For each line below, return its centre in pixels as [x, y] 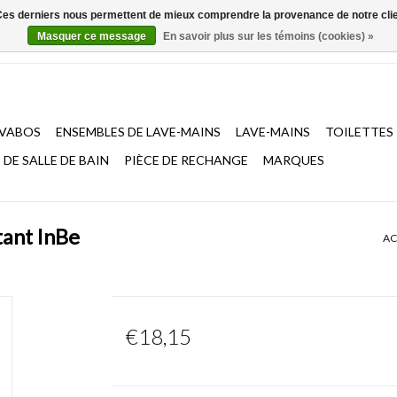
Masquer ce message [92, 36]
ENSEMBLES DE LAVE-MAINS [138, 132]
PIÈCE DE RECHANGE [186, 160]
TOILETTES [359, 132]
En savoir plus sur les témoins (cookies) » [269, 36]
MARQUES [294, 160]
